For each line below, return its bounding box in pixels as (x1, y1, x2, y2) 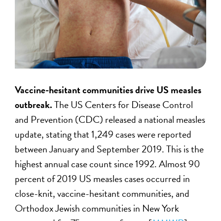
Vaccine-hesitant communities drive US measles (15, 82, 202, 98)
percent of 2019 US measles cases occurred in (15, 171, 190, 186)
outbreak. (15, 97, 55, 112)
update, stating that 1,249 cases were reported (15, 127, 192, 142)
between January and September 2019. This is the (15, 142, 204, 157)
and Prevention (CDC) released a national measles (15, 112, 206, 127)
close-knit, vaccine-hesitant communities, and (15, 186, 190, 201)
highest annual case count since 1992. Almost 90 (15, 156, 201, 172)
